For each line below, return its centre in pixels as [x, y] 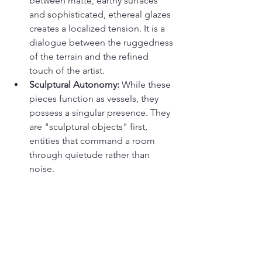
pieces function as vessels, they [95, 99]
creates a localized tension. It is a [98, 29]
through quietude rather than [91, 155]
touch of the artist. [67, 71]
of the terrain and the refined [90, 57]
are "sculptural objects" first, [89, 127]
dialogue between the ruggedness [102, 43]
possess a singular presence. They [101, 113]
